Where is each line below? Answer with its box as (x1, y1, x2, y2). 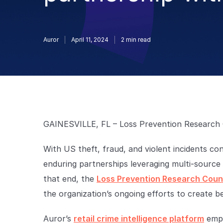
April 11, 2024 (71, 36, 109, 43)
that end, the (43, 174, 97, 184)
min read (124, 36, 151, 43)
